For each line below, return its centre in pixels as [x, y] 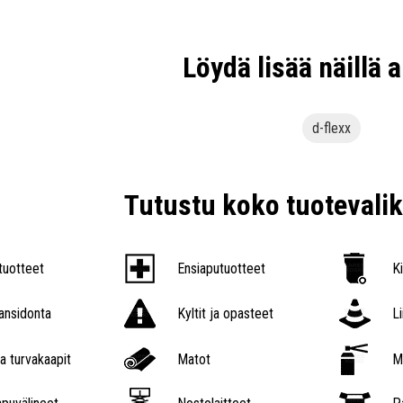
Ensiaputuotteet [221, 268]
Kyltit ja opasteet [225, 314]
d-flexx [331, 128]
